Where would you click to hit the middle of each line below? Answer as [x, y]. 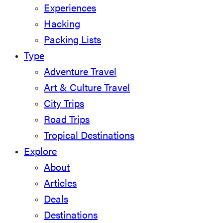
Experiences [70, 9]
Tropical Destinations [89, 137]
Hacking [62, 25]
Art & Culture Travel [87, 89]
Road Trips [67, 121]
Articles [60, 184]
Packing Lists [72, 41]
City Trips [64, 105]
